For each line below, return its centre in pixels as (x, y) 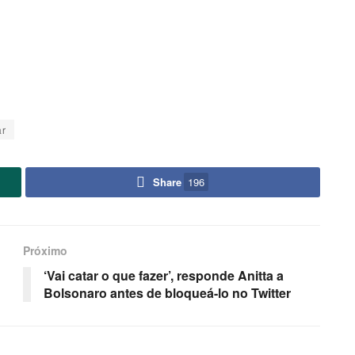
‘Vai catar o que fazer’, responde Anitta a (164, 276)
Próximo (45, 251)
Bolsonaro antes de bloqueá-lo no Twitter (167, 293)
